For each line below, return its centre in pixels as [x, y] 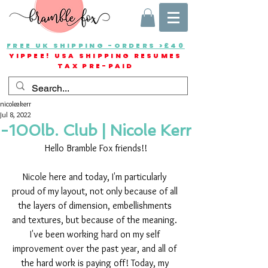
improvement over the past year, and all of [96, 249]
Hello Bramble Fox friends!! [96, 148]
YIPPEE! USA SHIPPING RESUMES [96, 56]
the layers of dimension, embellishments [96, 206]
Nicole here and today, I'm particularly [96, 177]
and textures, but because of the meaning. [96, 220]
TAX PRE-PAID [96, 66]
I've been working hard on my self [96, 234]
